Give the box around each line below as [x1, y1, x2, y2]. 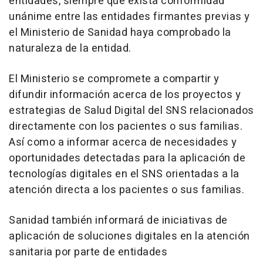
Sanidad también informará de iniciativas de [9, 213, 228, 229]
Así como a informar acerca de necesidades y [9, 134, 237, 151]
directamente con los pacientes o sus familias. [9, 119, 242, 135]
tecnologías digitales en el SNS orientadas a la [9, 166, 240, 183]
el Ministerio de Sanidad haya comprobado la [9, 25, 231, 41]
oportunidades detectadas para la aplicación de [9, 150, 245, 167]
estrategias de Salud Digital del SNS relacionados [9, 103, 254, 119]
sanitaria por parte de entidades [9, 244, 167, 261]
